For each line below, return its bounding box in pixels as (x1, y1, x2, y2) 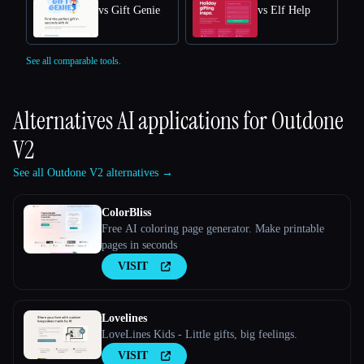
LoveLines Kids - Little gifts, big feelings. (102, 327, 297, 340)
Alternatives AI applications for (13, 104, 271, 136)
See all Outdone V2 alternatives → (13, 166, 173, 179)
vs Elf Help (258, 3, 310, 16)
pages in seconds (102, 238, 177, 251)
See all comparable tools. (26, 54, 121, 67)
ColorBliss (102, 206, 151, 219)
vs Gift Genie (98, 3, 160, 16)
